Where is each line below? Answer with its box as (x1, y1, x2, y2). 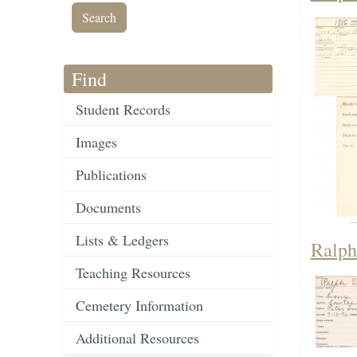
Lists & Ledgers (76, 230, 169, 250)
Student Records (76, 100, 171, 120)
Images (76, 132, 117, 152)
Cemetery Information (76, 296, 203, 316)
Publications (76, 165, 147, 185)
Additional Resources (76, 328, 199, 348)
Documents (76, 198, 141, 218)
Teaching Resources (76, 263, 190, 283)
